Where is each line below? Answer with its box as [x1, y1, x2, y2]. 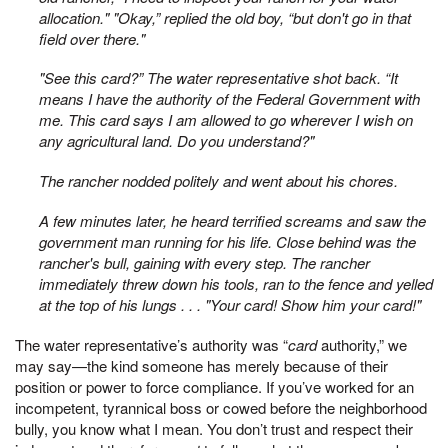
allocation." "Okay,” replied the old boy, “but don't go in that [39, 6, 411, 28]
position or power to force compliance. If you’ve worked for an [15, 375, 414, 397]
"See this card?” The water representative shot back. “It [39, 67, 398, 89]
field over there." [39, 27, 145, 49]
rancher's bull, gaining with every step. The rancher [39, 251, 370, 273]
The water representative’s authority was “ [15, 333, 288, 355]
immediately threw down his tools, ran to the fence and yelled [39, 272, 433, 294]
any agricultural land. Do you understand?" [39, 130, 314, 152]
